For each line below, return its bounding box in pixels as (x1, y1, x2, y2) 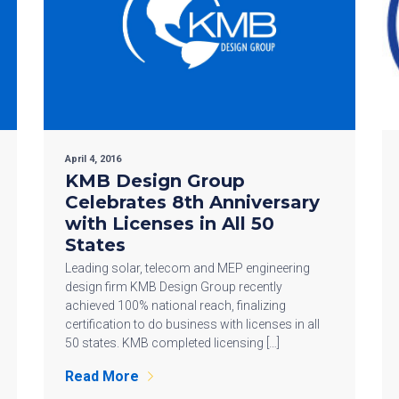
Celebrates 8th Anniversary (65, 191, 320, 213)
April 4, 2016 (65, 152, 121, 165)
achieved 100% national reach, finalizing (65, 297, 286, 313)
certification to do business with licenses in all (65, 316, 320, 331)
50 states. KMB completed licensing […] (65, 335, 280, 350)
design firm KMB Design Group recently (65, 279, 282, 294)
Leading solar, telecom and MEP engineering (65, 260, 310, 275)
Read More (65, 367, 139, 385)
